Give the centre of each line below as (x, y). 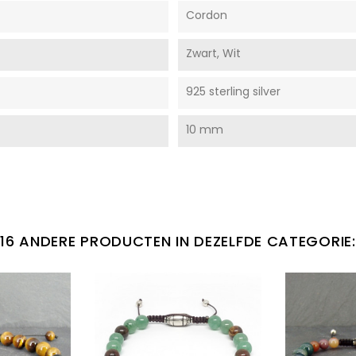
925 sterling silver (233, 91)
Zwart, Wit (213, 53)
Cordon (206, 15)
